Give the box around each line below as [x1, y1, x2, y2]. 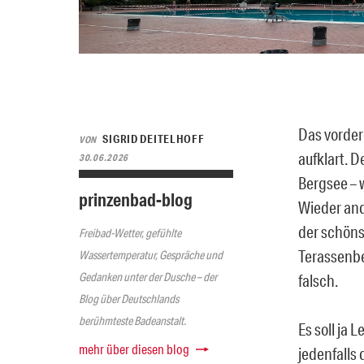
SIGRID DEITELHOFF [102, 132, 205, 147]
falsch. [298, 270, 338, 290]
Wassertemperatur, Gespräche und [79, 247, 223, 262]
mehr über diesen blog [79, 340, 189, 357]
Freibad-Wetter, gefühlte [79, 225, 181, 240]
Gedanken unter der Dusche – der [79, 269, 217, 284]
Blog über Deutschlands [79, 291, 179, 306]
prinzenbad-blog [79, 188, 193, 210]
